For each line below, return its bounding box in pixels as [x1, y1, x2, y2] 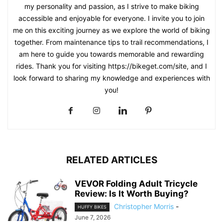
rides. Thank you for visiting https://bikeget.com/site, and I [16, 61, 207, 70]
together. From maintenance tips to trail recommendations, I [14, 37, 209, 46]
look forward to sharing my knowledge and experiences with [13, 73, 210, 82]
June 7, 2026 [75, 213, 111, 221]
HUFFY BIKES [78, 204, 107, 210]
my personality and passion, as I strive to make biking [24, 1, 199, 10]
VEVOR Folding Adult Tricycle [75, 178, 198, 189]
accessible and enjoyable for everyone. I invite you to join [18, 13, 205, 22]
